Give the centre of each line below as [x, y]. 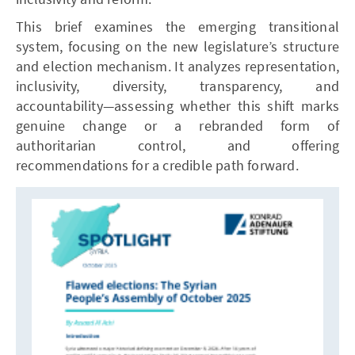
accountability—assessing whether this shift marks [177, 105]
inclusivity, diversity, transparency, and [177, 86]
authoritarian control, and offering [177, 145]
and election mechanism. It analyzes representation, [177, 66]
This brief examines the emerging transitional [177, 26]
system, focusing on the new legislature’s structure [177, 46]
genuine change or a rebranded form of [177, 125]
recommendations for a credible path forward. [157, 165]
